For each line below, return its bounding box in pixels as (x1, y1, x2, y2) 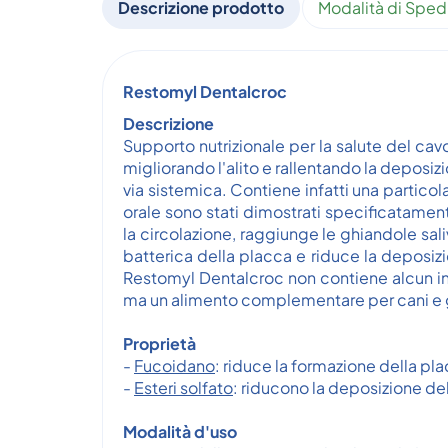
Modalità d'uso (123, 421, 237, 442)
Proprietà (123, 333, 196, 354)
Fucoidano (134, 355, 215, 376)
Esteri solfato (134, 377, 233, 398)
